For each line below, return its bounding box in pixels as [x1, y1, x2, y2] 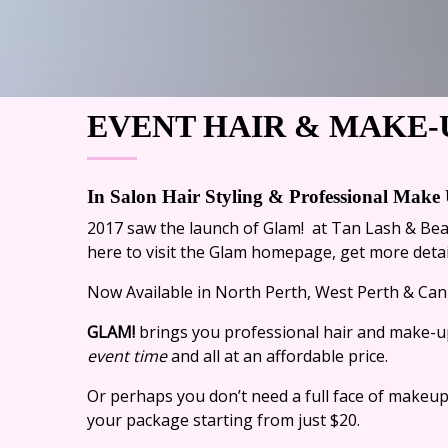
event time [87, 344, 167, 367]
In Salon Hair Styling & [87, 185, 289, 207]
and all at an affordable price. [167, 344, 388, 367]
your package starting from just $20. [87, 408, 360, 431]
